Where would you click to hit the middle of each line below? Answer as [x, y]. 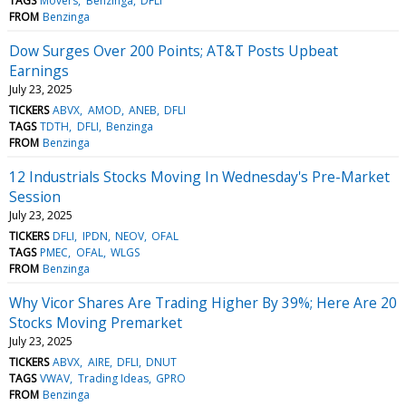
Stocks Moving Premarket [96, 322]
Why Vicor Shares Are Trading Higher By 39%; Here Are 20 [203, 302]
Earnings [39, 70]
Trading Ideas [113, 378]
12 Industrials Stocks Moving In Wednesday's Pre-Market [199, 176]
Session [35, 196]
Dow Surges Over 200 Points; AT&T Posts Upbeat [174, 50]
